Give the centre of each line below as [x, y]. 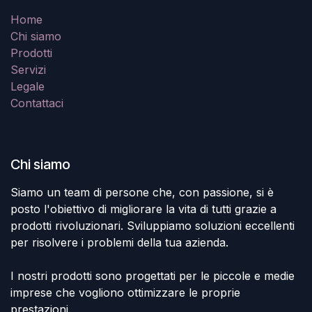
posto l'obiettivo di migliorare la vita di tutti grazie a [143, 209]
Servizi [28, 69]
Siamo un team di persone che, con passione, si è [142, 192]
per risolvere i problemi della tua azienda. [119, 242]
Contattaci [37, 103]
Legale [28, 86]
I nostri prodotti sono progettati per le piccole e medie [153, 275]
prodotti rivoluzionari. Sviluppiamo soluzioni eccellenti [153, 225]
